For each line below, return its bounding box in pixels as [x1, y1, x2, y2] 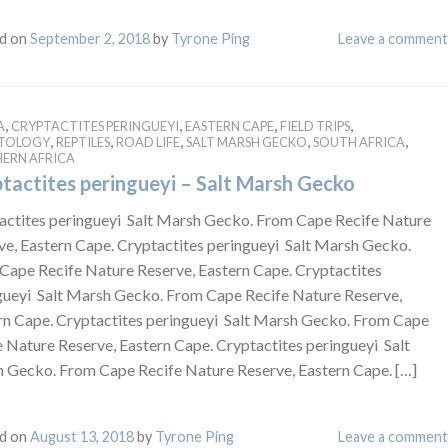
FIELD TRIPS [279, 117, 350, 134]
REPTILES [55, 133, 110, 150]
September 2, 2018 [29, 29, 150, 47]
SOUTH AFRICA [312, 133, 405, 150]
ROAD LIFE [115, 133, 180, 150]
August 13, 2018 [29, 427, 134, 445]
